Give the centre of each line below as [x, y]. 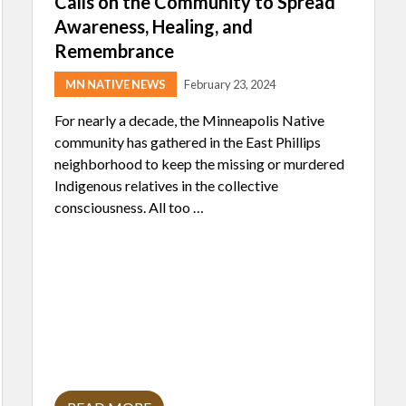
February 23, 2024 [230, 84]
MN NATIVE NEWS [116, 84]
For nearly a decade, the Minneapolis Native [189, 120]
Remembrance [114, 51]
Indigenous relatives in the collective [166, 185]
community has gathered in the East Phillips [188, 142]
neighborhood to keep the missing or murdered [199, 164]
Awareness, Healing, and [154, 26]
